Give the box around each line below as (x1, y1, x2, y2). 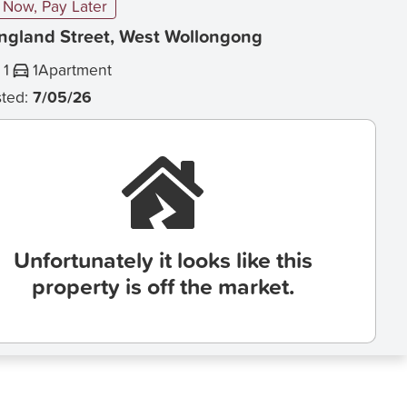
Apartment (38, 57, 113, 81)
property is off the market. (31, 270, 294, 303)
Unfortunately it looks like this (13, 243, 313, 277)
